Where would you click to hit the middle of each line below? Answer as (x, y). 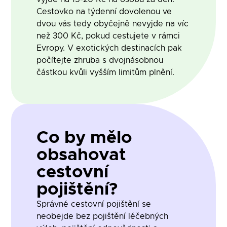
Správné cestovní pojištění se (94, 204)
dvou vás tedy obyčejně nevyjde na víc (113, 24)
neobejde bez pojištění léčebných (103, 216)
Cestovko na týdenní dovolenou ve (104, 11)
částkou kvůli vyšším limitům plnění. (106, 72)
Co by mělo (85, 138)
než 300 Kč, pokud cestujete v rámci (108, 36)
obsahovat (82, 155)
